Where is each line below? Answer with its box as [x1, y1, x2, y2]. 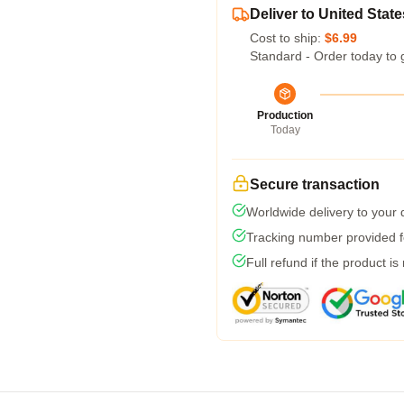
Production [257, 109, 313, 122]
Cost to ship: [250, 31, 325, 45]
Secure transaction [250, 177, 380, 192]
